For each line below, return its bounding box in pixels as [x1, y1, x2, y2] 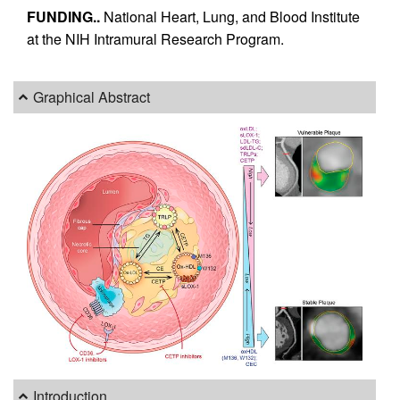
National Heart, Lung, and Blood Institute [104, 5, 360, 27]
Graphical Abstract [33, 87, 151, 108]
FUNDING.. [27, 5, 104, 27]
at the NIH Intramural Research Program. [27, 28, 284, 49]
